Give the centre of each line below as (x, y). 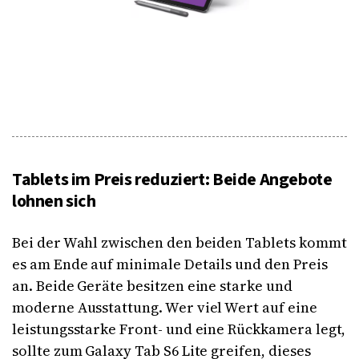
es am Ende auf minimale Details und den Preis (170, 264)
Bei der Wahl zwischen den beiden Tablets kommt (179, 243)
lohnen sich (54, 202)
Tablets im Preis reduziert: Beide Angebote (172, 180)
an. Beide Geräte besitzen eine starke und (152, 286)
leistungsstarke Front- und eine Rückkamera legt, (179, 329)
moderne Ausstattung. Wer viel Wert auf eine (165, 308)
